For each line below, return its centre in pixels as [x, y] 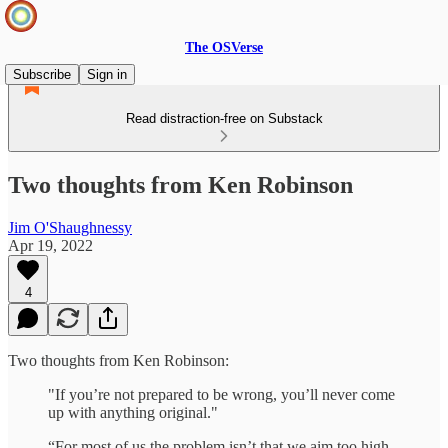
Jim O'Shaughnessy [70, 227]
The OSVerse [224, 47]
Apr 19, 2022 [50, 245]
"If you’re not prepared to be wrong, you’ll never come [221, 394]
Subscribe [42, 74]
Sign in [107, 74]
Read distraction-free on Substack [224, 118]
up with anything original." [133, 412]
